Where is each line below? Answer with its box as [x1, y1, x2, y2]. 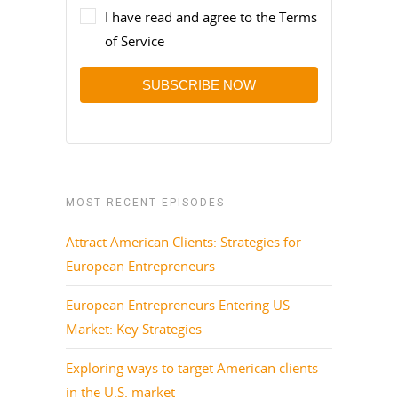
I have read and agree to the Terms [105, 7, 317, 26]
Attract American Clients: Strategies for [66, 232, 301, 251]
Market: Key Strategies [66, 319, 202, 338]
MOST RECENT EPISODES [66, 195, 225, 209]
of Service [105, 31, 164, 50]
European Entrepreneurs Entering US [66, 295, 290, 314]
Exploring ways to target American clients [66, 358, 318, 377]
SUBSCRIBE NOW [142, 76, 256, 92]
